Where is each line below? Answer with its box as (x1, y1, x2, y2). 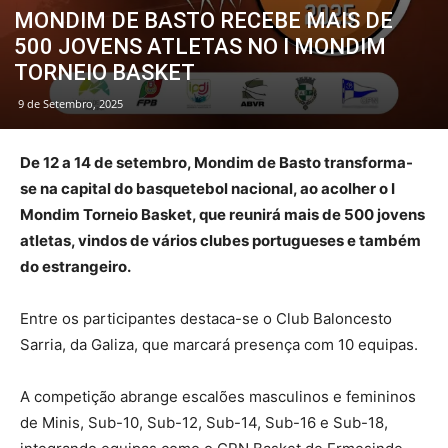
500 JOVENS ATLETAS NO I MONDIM (14, 34, 386, 59)
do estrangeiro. (20, 257, 131, 276)
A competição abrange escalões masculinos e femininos (20, 387, 416, 406)
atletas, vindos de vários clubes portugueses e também (20, 231, 421, 250)
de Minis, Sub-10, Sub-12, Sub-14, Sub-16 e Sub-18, (20, 413, 388, 432)
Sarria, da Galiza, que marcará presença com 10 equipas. (20, 335, 418, 354)
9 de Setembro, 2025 (18, 96, 123, 111)
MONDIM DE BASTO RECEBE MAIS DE (14, 8, 393, 33)
